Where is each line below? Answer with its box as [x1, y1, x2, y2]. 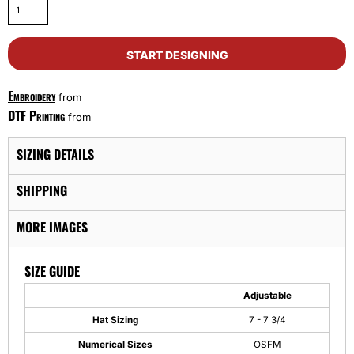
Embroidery [8, 86, 55, 105]
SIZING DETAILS [17, 145, 94, 164]
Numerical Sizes [77, 339, 153, 350]
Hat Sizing [92, 314, 138, 326]
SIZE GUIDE [24, 262, 80, 281]
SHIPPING [17, 181, 67, 200]
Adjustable [243, 290, 292, 301]
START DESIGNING [126, 47, 228, 62]
